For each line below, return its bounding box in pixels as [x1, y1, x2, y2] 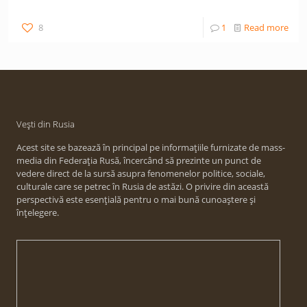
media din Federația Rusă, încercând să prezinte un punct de [16, 154, 261, 167]
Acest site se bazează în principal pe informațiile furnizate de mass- [16, 141, 285, 153]
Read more [244, 21, 288, 34]
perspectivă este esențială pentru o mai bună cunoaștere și [16, 193, 256, 206]
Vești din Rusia [16, 118, 75, 130]
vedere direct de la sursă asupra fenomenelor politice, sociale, [16, 167, 265, 180]
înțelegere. [16, 206, 59, 219]
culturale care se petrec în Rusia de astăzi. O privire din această [16, 180, 269, 193]
